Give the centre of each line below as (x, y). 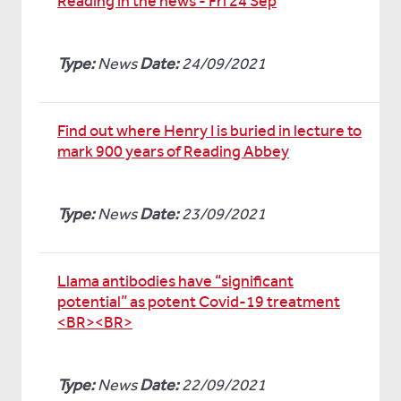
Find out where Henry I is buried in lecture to (209, 131)
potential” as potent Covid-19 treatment (199, 302)
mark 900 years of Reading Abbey (173, 151)
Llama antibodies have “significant (175, 281)
